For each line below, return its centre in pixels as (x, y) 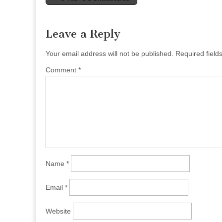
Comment (62, 70)
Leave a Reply (83, 34)
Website (58, 211)
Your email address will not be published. (110, 54)
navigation (68, 10)
